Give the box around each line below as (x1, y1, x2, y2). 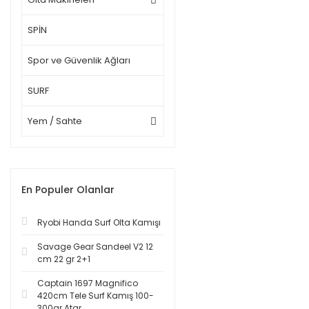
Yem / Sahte (28, 114, 82, 128)
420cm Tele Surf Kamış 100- (37, 290, 154, 301)
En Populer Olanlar (21, 183, 114, 197)
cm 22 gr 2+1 (37, 253, 90, 265)
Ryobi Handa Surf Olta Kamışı (37, 217, 161, 228)
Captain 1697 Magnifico (37, 277, 138, 289)
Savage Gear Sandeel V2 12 (37, 241, 153, 252)
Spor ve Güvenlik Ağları (28, 54, 130, 67)
